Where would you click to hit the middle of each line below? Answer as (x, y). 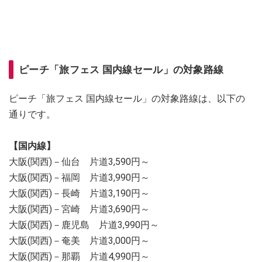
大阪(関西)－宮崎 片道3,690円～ (79, 209)
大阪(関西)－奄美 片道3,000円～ (79, 241)
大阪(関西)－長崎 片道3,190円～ (79, 194)
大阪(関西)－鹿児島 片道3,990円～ (84, 225)
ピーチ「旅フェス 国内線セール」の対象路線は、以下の (127, 99)
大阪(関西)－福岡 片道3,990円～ (79, 178)
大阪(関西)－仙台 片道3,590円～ (79, 162)
